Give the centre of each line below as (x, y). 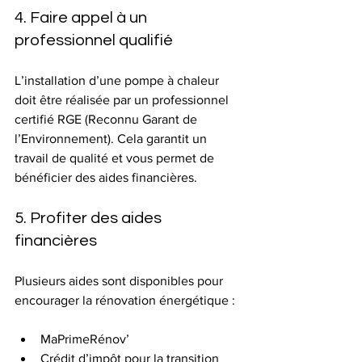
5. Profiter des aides (90, 218)
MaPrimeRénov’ (85, 339)
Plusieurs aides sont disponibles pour (120, 280)
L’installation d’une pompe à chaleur (118, 80)
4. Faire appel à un (82, 17)
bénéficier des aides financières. (106, 177)
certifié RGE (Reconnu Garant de (107, 119)
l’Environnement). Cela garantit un (112, 138)
